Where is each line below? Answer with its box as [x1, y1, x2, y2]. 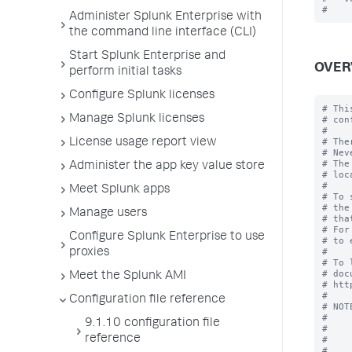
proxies [69, 247, 109, 259]
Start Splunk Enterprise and [69, 50, 225, 63]
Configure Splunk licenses [69, 90, 214, 102]
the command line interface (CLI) [69, 27, 256, 39]
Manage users [69, 207, 147, 220]
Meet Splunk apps [69, 184, 170, 196]
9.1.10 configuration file [85, 317, 220, 330]
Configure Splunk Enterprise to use [69, 231, 265, 244]
